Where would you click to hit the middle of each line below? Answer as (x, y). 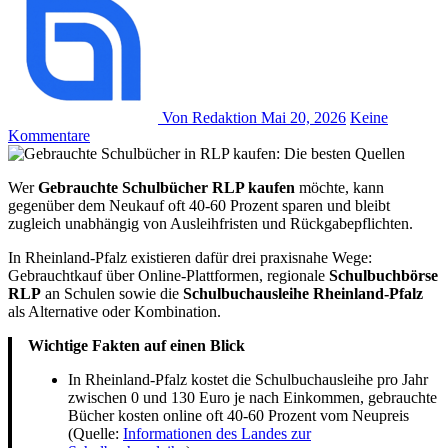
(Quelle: (95, 433)
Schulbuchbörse (383, 275)
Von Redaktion (209, 117)
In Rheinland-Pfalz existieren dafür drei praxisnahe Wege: (190, 257)
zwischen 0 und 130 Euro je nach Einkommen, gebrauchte (252, 397)
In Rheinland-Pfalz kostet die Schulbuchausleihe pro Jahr (248, 379)
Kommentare (49, 135)
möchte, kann (339, 187)
